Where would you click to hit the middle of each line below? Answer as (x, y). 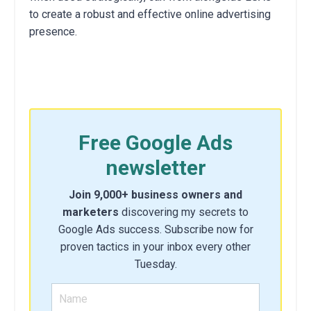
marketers (91, 212)
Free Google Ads (155, 142)
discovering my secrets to (184, 212)
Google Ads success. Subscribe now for (155, 229)
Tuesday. (155, 264)
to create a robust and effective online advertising (150, 14)
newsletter (155, 167)
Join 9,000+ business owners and (155, 194)
